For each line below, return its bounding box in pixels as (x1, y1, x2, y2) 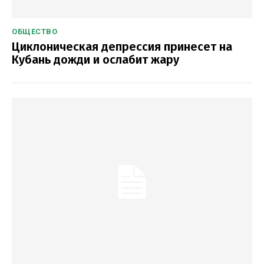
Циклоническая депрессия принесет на (12, 39, 232, 54)
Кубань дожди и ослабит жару (12, 52, 179, 67)
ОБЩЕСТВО (12, 27, 57, 36)
